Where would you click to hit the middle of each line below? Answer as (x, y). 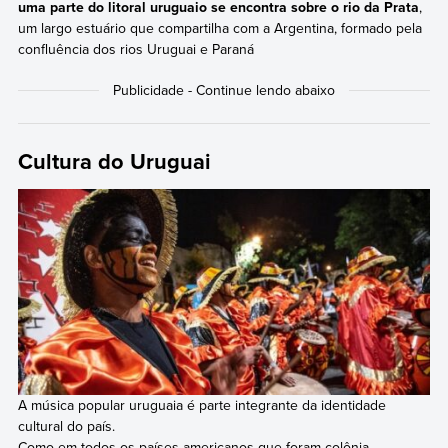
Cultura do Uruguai (114, 161)
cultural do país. (66, 426)
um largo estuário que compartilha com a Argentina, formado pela (219, 27)
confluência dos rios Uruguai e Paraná (135, 48)
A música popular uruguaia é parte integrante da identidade (201, 405)
